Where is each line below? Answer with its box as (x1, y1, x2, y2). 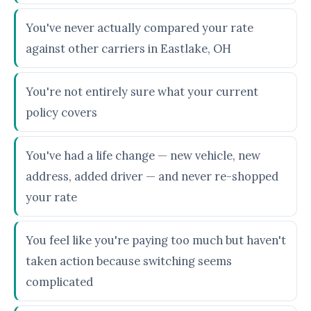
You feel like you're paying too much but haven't (26, 233, 286, 248)
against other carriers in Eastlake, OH (26, 41, 231, 56)
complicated (26, 274, 93, 289)
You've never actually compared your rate (26, 20, 253, 35)
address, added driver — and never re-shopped (26, 169, 278, 184)
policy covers (26, 105, 97, 120)
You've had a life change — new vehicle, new (26, 148, 260, 163)
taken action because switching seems (26, 253, 232, 269)
